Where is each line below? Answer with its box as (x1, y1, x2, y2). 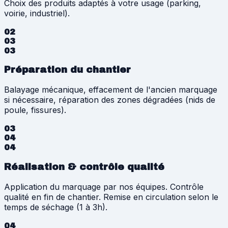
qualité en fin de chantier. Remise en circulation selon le (4, 191, 218, 202)
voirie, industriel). (4, 8, 70, 18)
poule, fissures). (4, 105, 66, 116)
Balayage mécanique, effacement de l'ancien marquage (4, 84, 217, 95)
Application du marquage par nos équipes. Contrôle (4, 181, 204, 192)
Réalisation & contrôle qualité (4, 161, 164, 172)
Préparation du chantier (4, 65, 131, 75)
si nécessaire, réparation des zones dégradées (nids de (4, 95, 215, 105)
